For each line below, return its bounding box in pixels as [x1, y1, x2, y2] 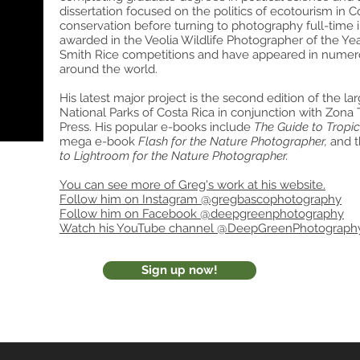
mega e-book [59, 134, 138, 149]
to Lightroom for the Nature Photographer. [59, 149, 288, 163]
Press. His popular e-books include [59, 120, 254, 134]
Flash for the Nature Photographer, [138, 134, 330, 149]
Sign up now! [141, 263, 218, 277]
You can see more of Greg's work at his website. [59, 178, 325, 192]
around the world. [59, 62, 157, 76]
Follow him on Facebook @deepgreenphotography [59, 207, 344, 221]
